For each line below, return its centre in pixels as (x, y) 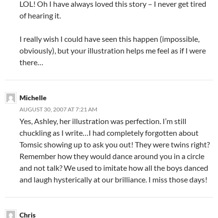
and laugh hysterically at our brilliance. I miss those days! (113, 179)
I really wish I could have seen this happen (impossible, (109, 38)
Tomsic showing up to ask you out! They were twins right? (115, 144)
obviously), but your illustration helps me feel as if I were (113, 50)
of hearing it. (40, 15)
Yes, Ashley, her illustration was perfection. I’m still (103, 121)
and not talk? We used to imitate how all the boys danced (114, 167)
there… (31, 62)
